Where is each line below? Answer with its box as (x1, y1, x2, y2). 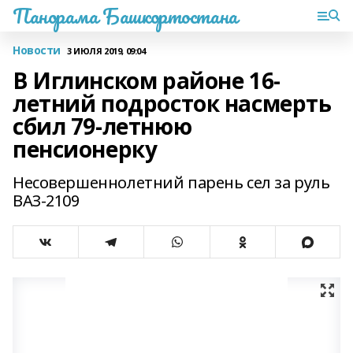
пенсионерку (13, 134, 158, 164)
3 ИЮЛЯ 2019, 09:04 (67, 44, 146, 57)
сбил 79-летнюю (13, 111, 192, 141)
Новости (13, 43, 61, 58)
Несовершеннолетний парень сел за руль (13, 172, 330, 193)
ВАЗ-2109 (13, 190, 80, 211)
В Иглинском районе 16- (13, 65, 281, 95)
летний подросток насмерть (13, 88, 332, 118)
